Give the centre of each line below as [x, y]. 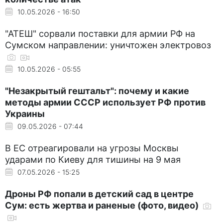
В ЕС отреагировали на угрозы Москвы [92, 148]
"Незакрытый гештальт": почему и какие [97, 91]
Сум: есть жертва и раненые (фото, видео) [103, 205]
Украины [25, 113]
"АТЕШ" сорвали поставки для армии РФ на [100, 33]
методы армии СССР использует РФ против [105, 102]
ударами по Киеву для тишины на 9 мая [93, 159]
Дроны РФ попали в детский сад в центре [99, 194]
